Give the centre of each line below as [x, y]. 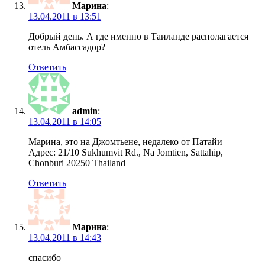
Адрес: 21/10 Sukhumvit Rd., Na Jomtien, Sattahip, [126, 153]
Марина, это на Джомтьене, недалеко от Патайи [125, 142]
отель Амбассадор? [67, 47]
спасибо [45, 258]
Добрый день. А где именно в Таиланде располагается [138, 37]
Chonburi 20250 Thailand [77, 163]
